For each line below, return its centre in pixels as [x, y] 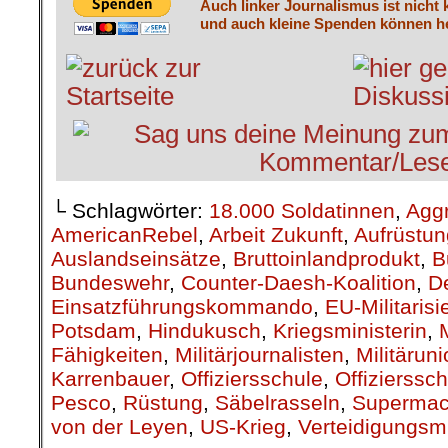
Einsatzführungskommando [182, 306]
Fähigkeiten [107, 354]
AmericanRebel [124, 234]
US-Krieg [243, 426]
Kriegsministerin [350, 330]
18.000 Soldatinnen [302, 210]
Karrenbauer [110, 378]
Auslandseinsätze [136, 258]
